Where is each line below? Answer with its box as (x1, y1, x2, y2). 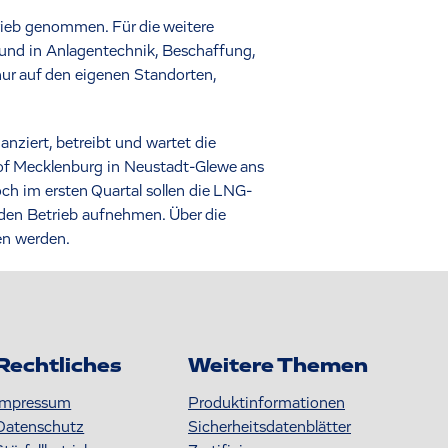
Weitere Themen (188, 355, 368, 376)
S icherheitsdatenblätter (188, 418, 351, 435)
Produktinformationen (188, 394, 345, 411)
